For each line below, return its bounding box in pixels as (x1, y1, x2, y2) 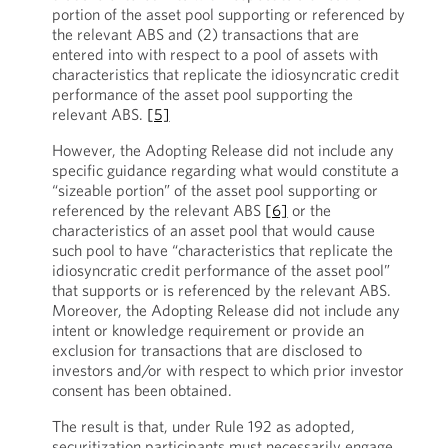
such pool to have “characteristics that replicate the (51, 240, 393, 260)
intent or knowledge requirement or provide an (51, 320, 364, 340)
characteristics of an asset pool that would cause (51, 220, 375, 240)
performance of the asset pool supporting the (51, 84, 353, 104)
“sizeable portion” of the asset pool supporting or (51, 180, 378, 200)
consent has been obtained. (51, 380, 232, 400)
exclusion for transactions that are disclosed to (51, 340, 362, 360)
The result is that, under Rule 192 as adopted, (51, 416, 355, 436)
